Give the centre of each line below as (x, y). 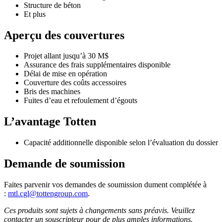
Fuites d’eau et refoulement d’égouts (81, 101)
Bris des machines (52, 92)
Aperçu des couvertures (64, 35)
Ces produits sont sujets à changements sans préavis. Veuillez (99, 211)
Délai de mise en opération (65, 74)
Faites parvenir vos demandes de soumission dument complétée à (105, 185)
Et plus (35, 14)
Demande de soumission (64, 164)
